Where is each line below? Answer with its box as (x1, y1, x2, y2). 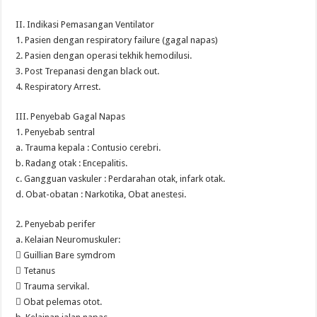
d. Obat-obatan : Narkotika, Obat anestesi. (16, 189, 187, 200)
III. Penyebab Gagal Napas (16, 111, 126, 122)
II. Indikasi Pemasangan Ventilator (16, 19, 155, 30)
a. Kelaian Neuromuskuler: (16, 234, 121, 245)
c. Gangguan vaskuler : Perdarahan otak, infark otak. (16, 173, 226, 184)
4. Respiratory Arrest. (16, 81, 101, 92)
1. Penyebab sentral (16, 127, 96, 137)
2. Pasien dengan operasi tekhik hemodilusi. (16, 50, 192, 61)
